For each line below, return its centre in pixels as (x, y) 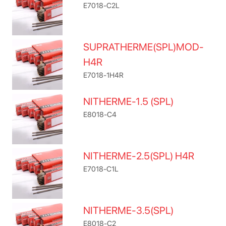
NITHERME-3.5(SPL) (129, 210)
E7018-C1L (101, 169)
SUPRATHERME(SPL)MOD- (144, 47)
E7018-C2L (102, 5)
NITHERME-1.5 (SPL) (129, 101)
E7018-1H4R (104, 75)
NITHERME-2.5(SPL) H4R (139, 156)
